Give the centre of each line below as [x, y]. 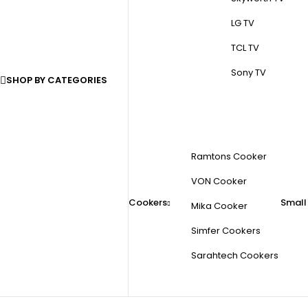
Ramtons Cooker [229, 156]
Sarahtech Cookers [235, 255]
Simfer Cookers [226, 231]
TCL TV [245, 48]
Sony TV [249, 73]
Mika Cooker [219, 206]
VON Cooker [219, 181]
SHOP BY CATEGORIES [57, 80]
